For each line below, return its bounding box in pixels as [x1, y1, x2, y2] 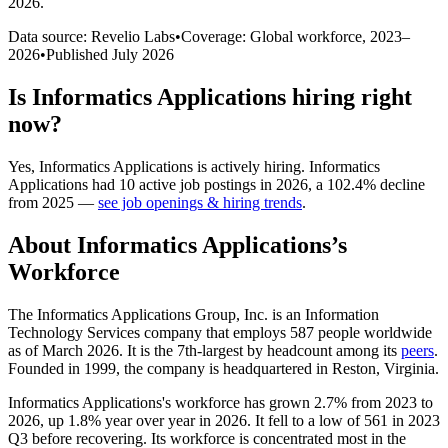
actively [211, 157, 260, 175]
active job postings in [135, 175, 276, 193]
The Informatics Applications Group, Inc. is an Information [8, 305, 379, 323]
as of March [8, 341, 87, 359]
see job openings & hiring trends [98, 193, 302, 211]
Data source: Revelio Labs [8, 27, 175, 45]
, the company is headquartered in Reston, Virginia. [116, 359, 439, 377]
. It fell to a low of [247, 411, 364, 429]
